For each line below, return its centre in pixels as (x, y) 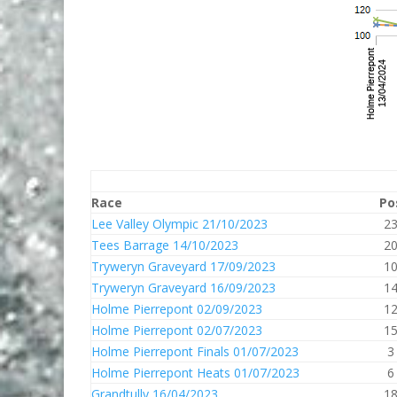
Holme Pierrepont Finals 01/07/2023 (195, 351)
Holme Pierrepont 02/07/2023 (177, 330)
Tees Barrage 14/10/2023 (165, 245)
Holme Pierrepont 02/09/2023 (177, 309)
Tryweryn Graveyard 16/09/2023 (183, 288)
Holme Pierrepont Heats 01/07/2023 (195, 373)
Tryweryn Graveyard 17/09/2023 (183, 266)
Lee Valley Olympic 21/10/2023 (179, 224)
